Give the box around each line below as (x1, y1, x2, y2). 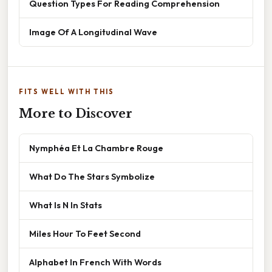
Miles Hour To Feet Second (29, 228, 141, 240)
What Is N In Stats (29, 199, 102, 211)
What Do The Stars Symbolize (29, 171, 155, 183)
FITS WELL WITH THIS (19, 87, 114, 97)
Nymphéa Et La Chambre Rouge (29, 142, 163, 154)
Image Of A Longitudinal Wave (29, 26, 157, 38)
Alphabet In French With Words (29, 256, 161, 268)
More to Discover (19, 106, 132, 121)
